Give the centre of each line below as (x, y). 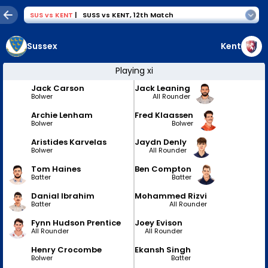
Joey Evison (159, 223)
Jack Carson (58, 88)
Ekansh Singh (163, 249)
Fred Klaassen (164, 115)
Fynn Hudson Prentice (76, 223)
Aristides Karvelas (69, 142)
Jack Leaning (162, 88)
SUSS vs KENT (106, 15)
